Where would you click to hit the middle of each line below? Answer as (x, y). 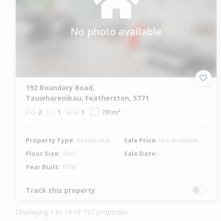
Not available (179, 140)
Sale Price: (142, 140)
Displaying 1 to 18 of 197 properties (72, 212)
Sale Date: (142, 153)
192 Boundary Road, (60, 87)
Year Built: (44, 166)
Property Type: (51, 140)
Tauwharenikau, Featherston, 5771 (87, 98)
